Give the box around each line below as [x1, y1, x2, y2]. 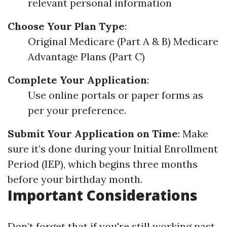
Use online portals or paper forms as [28, 89, 203, 101]
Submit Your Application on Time [8, 127, 178, 140]
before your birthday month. [8, 173, 142, 185]
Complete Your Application [8, 73, 147, 86]
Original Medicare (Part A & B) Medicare [28, 35, 218, 48]
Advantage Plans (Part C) [28, 50, 145, 63]
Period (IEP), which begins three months [8, 158, 198, 170]
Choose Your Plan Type [8, 20, 125, 32]
